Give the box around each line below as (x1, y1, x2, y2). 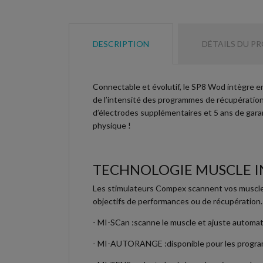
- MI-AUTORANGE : (93, 238, 167, 248)
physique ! (93, 120, 131, 130)
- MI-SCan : (93, 217, 134, 227)
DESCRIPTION (93, 38, 149, 49)
